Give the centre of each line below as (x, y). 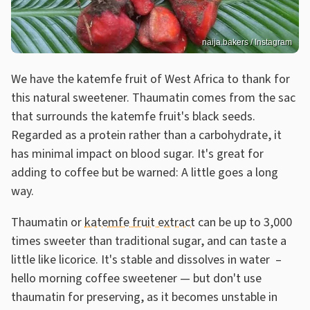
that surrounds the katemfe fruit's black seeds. (133, 116)
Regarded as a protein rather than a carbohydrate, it (146, 135)
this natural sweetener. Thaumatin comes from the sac (153, 98)
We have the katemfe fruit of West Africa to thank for (151, 79)
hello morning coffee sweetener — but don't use (136, 278)
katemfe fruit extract (140, 222)
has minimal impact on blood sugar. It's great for (137, 154)
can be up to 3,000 (244, 222)
